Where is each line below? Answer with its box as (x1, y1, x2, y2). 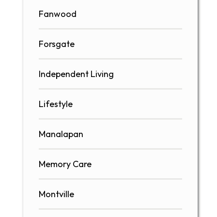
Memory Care (39, 158, 92, 170)
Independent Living (39, 68, 114, 80)
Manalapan (39, 128, 83, 140)
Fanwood (39, 8, 77, 20)
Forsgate (39, 38, 75, 50)
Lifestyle (39, 98, 73, 110)
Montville (39, 188, 74, 200)
